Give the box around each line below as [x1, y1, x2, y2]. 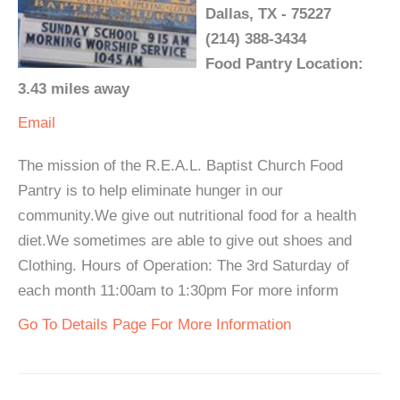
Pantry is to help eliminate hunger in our [18, 182, 283, 200]
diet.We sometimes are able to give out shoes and [18, 232, 352, 250]
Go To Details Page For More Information [18, 316, 291, 334]
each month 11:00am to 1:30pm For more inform [18, 282, 338, 300]
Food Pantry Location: [205, 55, 363, 73]
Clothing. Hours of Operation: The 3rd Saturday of [18, 257, 349, 275]
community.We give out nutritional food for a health [18, 207, 356, 225]
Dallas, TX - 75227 [205, 5, 331, 23]
